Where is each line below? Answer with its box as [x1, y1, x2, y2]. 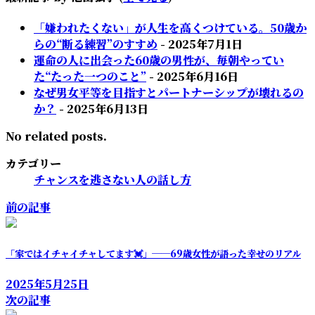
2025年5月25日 [6, 276, 89, 292]
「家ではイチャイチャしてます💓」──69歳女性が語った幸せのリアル [6, 247, 301, 261]
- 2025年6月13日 [56, 100, 148, 117]
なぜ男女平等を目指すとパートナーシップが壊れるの [34, 84, 304, 101]
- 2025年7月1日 [157, 35, 243, 52]
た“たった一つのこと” [34, 67, 146, 84]
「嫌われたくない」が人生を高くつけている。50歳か [34, 19, 307, 36]
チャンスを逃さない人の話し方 [34, 171, 191, 188]
